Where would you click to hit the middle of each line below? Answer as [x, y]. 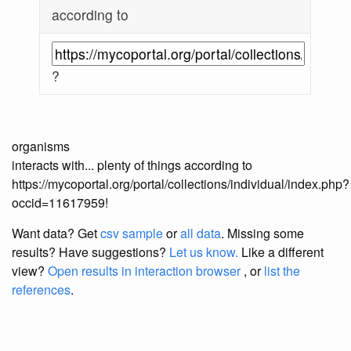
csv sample [132, 233]
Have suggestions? [114, 252]
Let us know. [204, 252]
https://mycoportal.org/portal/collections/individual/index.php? [181, 184]
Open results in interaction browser [144, 271]
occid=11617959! [60, 203]
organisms [41, 147]
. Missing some [262, 233]
